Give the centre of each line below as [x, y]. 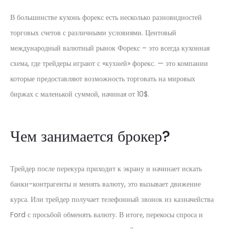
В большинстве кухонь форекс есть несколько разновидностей [106, 17]
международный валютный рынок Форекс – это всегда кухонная [110, 48]
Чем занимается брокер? [90, 136]
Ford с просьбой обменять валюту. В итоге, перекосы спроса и [107, 215]
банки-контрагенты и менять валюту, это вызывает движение [106, 184]
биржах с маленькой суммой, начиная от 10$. [80, 94]
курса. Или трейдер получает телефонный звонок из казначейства [112, 199]
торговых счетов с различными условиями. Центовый [93, 33]
